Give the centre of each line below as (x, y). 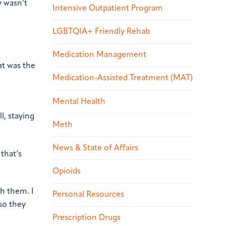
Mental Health (79, 102)
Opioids (67, 172)
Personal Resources (88, 195)
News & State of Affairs (95, 148)
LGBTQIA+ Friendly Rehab (101, 32)
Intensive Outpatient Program (108, 8)
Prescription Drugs (87, 218)
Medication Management (99, 55)
